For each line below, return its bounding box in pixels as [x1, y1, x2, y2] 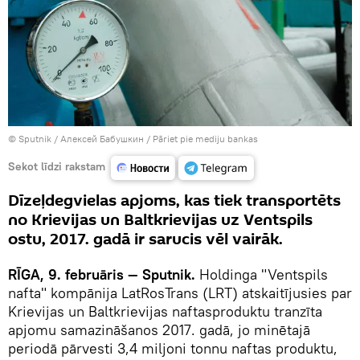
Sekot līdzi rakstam [8, 158, 105, 174]
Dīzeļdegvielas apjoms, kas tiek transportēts [8, 190, 341, 213]
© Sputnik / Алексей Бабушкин [8, 133, 144, 145]
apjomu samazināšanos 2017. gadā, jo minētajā [8, 321, 310, 340]
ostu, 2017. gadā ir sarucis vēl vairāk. [8, 228, 283, 252]
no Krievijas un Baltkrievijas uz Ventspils [8, 209, 313, 232]
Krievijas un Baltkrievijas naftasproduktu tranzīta [8, 302, 322, 321]
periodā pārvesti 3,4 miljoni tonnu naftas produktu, [8, 339, 337, 358]
